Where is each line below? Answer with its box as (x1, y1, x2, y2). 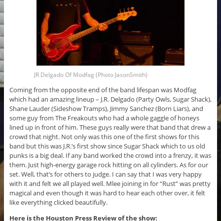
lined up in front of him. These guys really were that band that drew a (9, 123, 211, 132)
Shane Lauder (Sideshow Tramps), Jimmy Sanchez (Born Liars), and (9, 104, 203, 113)
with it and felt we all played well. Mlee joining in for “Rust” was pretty (9, 179, 211, 188)
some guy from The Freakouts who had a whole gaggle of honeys (9, 113, 199, 123)
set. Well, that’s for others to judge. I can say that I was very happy (9, 170, 202, 179)
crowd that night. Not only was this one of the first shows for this (9, 132, 199, 142)
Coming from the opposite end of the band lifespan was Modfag (9, 85, 196, 95)
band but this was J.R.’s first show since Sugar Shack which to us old (9, 142, 205, 151)
